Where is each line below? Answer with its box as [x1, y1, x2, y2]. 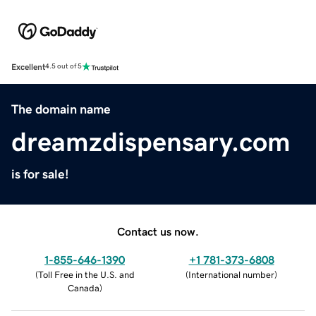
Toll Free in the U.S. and [37, 269, 135, 279]
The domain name [11, 102, 111, 116]
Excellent [11, 62, 45, 71]
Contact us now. [117, 225, 199, 237]
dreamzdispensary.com [11, 128, 291, 155]
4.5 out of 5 [45, 63, 82, 71]
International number [188, 269, 274, 279]
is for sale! [11, 167, 69, 181]
